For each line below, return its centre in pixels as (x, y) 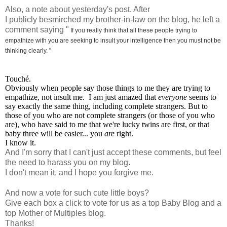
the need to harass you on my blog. (68, 162)
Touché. (19, 79)
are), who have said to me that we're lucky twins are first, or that (107, 124)
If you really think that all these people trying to (133, 30)
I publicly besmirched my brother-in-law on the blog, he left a (112, 19)
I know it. (21, 142)
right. (125, 133)
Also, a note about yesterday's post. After (78, 9)
